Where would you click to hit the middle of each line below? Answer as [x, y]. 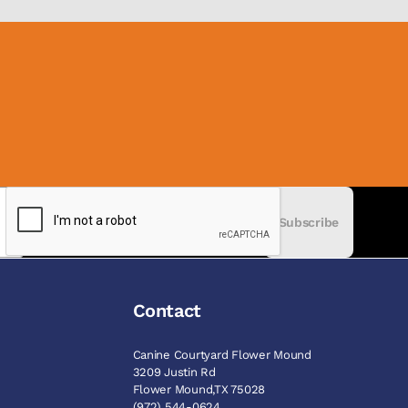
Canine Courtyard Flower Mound [222, 354]
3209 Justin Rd [174, 372]
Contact [167, 310]
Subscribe [308, 222]
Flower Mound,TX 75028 [199, 389]
